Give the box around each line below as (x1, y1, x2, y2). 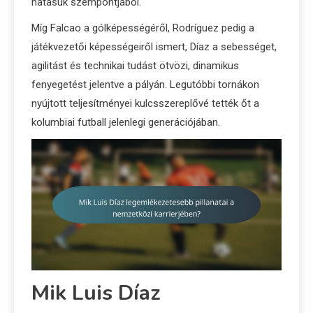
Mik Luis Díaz (31, 279, 161, 308)
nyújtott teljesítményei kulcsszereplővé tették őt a (31, 97, 259, 110)
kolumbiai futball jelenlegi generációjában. (31, 116, 220, 129)
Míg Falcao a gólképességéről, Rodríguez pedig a (31, 22, 254, 35)
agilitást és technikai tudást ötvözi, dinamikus (31, 59, 239, 73)
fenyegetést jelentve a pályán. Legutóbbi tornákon (31, 78, 259, 92)
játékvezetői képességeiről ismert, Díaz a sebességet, (31, 41, 277, 54)
